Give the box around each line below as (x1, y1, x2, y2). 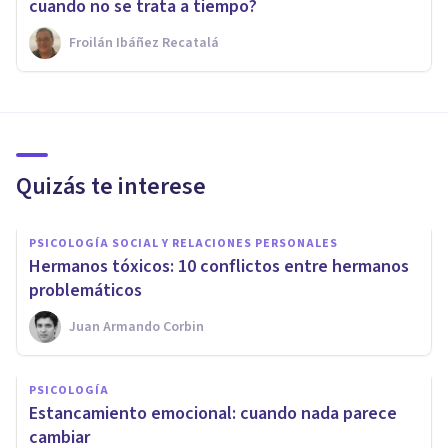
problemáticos (29, 277, 142, 303)
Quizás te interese (16, 168, 206, 204)
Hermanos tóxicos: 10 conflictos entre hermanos (29, 253, 409, 279)
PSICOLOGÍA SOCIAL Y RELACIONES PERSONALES (29, 234, 338, 252)
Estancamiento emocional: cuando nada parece (29, 400, 397, 426)
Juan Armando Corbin (69, 316, 204, 337)
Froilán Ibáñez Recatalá (69, 32, 219, 53)
